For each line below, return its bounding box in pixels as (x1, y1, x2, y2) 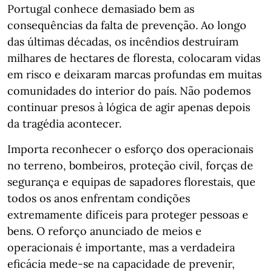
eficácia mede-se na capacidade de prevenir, (7, 257, 235, 271)
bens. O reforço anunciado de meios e (7, 224, 202, 238)
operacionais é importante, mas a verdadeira (7, 240, 235, 254)
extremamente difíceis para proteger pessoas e (7, 208, 248, 222)
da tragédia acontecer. (7, 117, 121, 131)
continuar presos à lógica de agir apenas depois (7, 100, 250, 114)
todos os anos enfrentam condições (7, 191, 190, 205)
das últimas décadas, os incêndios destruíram (7, 35, 239, 49)
